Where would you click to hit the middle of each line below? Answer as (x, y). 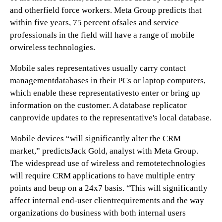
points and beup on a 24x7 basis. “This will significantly (109, 188)
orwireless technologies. (53, 47)
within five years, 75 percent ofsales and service (94, 23)
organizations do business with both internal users (98, 213)
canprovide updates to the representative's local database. (111, 118)
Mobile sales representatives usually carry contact (98, 68)
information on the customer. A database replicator (98, 105)
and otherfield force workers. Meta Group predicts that (106, 10)
